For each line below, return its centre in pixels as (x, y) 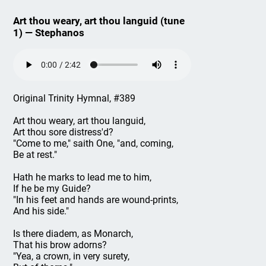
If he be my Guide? (52, 189)
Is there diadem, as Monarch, (73, 234)
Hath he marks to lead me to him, (83, 177)
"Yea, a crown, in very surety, (72, 256)
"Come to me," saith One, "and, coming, (94, 143)
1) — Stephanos (49, 33)
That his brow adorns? (60, 245)
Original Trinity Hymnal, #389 (75, 98)
